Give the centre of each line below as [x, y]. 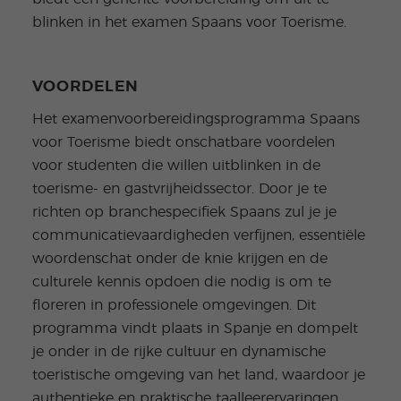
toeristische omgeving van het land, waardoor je [198, 375]
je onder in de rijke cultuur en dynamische [179, 352]
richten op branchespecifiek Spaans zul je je [184, 213]
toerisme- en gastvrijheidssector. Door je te [179, 189]
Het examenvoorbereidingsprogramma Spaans [196, 119]
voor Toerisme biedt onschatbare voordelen [183, 143]
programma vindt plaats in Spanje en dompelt [195, 329]
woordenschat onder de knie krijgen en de [179, 259]
